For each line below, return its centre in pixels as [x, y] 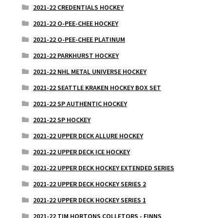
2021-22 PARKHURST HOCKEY [76, 56]
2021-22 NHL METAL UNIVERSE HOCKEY [90, 72]
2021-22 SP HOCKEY [62, 120]
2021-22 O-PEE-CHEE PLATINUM [79, 40]
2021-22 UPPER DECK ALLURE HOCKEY [88, 136]
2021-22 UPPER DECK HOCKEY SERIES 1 [89, 200]
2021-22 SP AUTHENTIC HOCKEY [80, 104]
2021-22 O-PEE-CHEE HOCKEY [75, 24]
